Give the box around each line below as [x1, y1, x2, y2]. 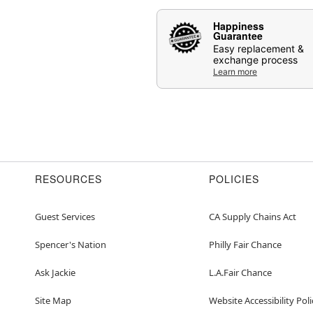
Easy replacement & [213, 42, 304, 54]
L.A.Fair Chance [209, 265, 272, 279]
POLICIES [209, 171, 259, 186]
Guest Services [35, 210, 95, 223]
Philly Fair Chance [209, 238, 282, 251]
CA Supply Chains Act [209, 210, 296, 223]
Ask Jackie [35, 265, 75, 279]
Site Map [35, 293, 71, 307]
